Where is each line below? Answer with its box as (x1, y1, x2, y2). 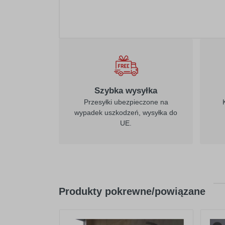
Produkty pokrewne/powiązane (59, 186, 205, 197)
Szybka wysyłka (94, 86, 157, 95)
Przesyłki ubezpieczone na (83, 98, 168, 106)
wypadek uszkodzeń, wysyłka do (74, 108, 177, 117)
